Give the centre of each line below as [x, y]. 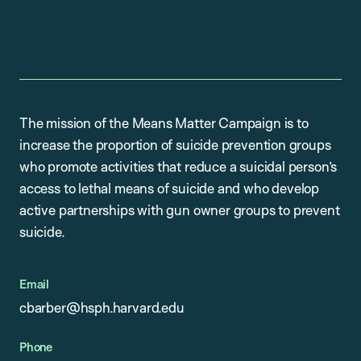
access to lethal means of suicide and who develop [170, 189]
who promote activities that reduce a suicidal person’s [178, 167]
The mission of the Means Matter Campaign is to [164, 123]
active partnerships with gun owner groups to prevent [180, 210]
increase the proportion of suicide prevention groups [175, 145]
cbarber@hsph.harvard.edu [102, 308]
